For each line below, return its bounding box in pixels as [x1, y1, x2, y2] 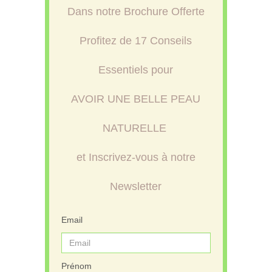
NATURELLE [102, 122, 169, 135]
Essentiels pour [98, 64, 173, 76]
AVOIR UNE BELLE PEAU [71, 93, 200, 106]
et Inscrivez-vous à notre [76, 151, 195, 164]
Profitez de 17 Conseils [80, 35, 192, 47]
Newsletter [110, 180, 161, 193]
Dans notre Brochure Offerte [67, 5, 205, 18]
